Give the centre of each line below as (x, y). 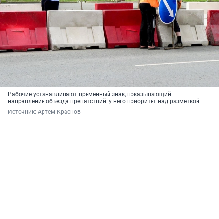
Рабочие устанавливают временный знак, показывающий (89, 95)
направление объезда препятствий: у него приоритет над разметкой (104, 101)
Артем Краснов (59, 112)
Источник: (23, 112)
